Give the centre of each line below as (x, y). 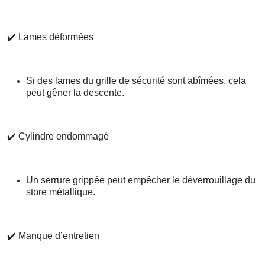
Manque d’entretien (58, 236)
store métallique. (61, 192)
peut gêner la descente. (75, 93)
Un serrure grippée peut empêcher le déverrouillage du (141, 180)
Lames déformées (55, 37)
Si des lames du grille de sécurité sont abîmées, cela (136, 81)
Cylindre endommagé (62, 137)
